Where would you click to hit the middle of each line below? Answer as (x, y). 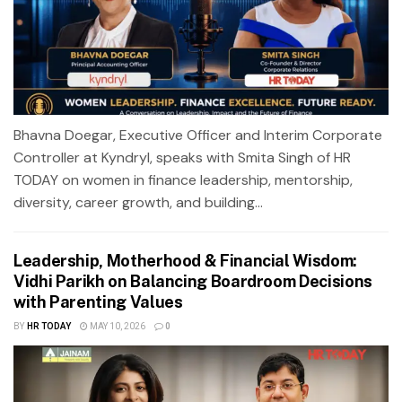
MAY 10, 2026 (116, 326)
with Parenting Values (98, 301)
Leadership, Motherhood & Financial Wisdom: (185, 260)
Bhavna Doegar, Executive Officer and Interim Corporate (198, 135)
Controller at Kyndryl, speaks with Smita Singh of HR (182, 157)
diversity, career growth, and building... (138, 202)
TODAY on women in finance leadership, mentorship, (183, 179)
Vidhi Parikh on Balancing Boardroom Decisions (193, 281)
